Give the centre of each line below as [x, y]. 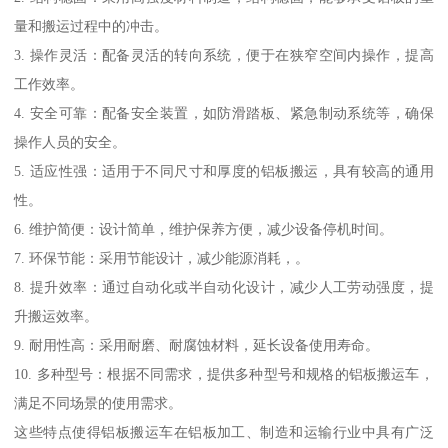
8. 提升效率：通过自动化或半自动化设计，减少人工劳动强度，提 [224, 287]
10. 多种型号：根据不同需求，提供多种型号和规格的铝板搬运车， [224, 374]
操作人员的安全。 [70, 142]
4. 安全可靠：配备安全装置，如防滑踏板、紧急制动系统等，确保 [224, 113]
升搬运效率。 [56, 316]
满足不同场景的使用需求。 [98, 403]
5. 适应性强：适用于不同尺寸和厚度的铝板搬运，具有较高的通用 [224, 171]
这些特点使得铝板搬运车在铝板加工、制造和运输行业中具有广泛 [224, 432]
